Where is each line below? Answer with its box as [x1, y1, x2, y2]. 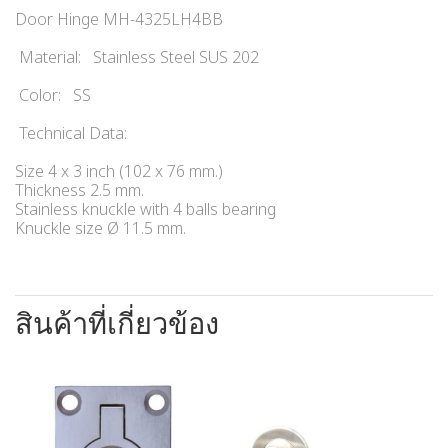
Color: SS [15, 84, 91, 108]
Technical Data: [15, 122, 135, 146]
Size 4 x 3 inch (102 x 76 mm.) [15, 160, 223, 184]
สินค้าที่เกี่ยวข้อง [15, 305, 219, 341]
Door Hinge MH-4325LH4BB [15, 8, 227, 32]
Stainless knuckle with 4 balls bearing [15, 198, 276, 222]
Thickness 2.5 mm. [15, 179, 144, 203]
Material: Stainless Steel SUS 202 [15, 46, 259, 70]
